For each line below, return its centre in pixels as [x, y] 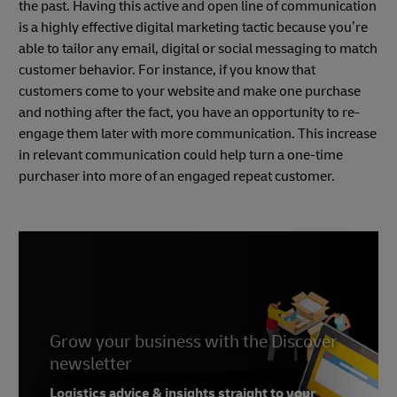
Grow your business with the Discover [194, 342]
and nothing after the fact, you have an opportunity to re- [189, 113]
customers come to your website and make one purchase [190, 92]
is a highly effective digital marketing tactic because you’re [193, 28]
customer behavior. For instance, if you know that [167, 70]
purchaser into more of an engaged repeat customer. [177, 177]
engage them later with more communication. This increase [198, 134]
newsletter [91, 364]
